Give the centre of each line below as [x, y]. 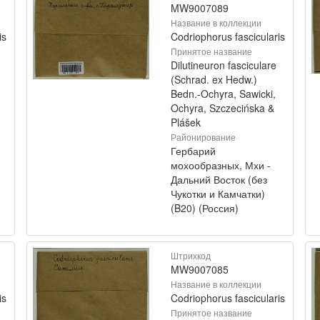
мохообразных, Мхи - [221, 165]
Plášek [186, 122]
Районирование [203, 137]
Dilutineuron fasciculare [224, 65]
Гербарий [193, 151]
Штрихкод [191, 255]
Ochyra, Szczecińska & [222, 108]
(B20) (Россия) [205, 208]
